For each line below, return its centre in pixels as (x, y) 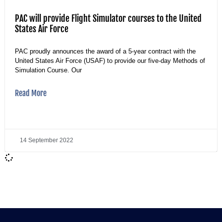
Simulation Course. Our (48, 70)
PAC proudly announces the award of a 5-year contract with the (105, 51)
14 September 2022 (47, 140)
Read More (31, 93)
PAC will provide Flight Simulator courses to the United (108, 18)
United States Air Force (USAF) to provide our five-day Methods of (110, 60)
